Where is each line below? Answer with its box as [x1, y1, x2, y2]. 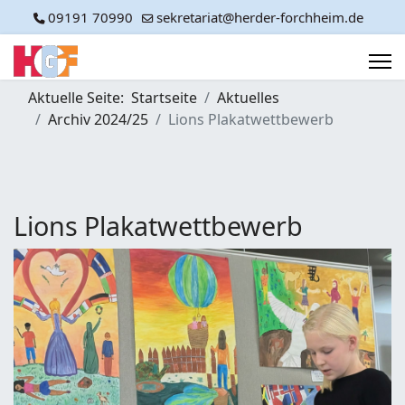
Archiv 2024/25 [48, 109, 148, 129]
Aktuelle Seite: [28, 88, 131, 108]
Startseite [131, 88, 197, 108]
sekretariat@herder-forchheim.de [155, 8, 363, 26]
